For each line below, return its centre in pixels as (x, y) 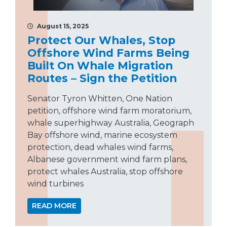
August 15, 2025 (62, 26)
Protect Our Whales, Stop (101, 40)
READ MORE (54, 205)
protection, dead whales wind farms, (100, 147)
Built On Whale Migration (100, 65)
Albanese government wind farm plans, (107, 159)
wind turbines (55, 183)
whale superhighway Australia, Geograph (111, 123)
